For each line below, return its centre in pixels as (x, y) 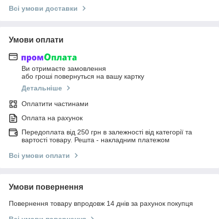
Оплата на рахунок (52, 118)
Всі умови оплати (39, 155)
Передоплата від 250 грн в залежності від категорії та (107, 132)
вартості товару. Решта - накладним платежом (96, 140)
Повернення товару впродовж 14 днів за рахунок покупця (101, 203)
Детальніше (42, 88)
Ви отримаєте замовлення (64, 68)
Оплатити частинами (55, 103)
